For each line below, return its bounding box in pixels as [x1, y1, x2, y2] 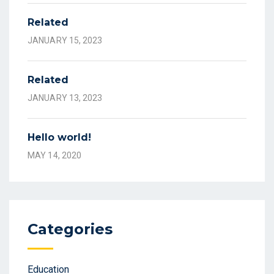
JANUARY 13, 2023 [28, 93, 103, 103]
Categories [28, 220, 113, 239]
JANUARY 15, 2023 [28, 35, 103, 46]
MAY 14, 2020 [28, 150, 82, 161]
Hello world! [28, 131, 91, 144]
